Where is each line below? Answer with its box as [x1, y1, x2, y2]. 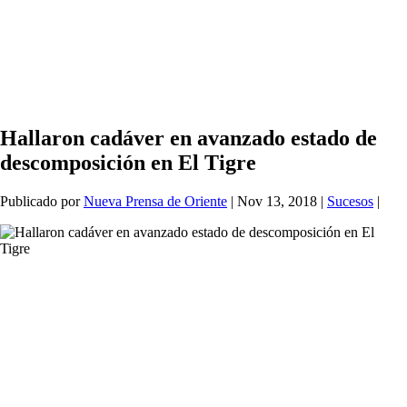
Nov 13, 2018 [237, 194, 317, 210]
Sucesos [327, 194, 373, 210]
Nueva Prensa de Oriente [84, 194, 227, 210]
